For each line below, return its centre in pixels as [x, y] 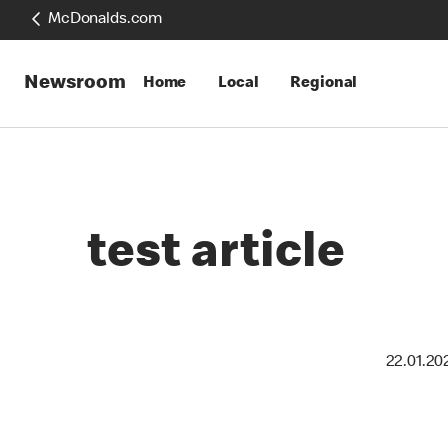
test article [216, 256]
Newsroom [75, 83]
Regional [324, 83]
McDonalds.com [105, 20]
